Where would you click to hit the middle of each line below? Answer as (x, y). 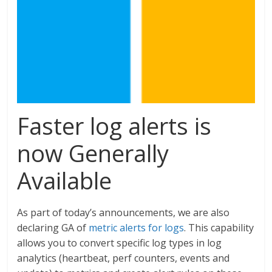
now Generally (93, 153)
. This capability (219, 227)
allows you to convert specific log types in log (120, 243)
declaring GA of (53, 227)
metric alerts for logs (137, 227)
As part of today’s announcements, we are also (124, 212)
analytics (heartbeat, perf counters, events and (124, 258)
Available (65, 180)
